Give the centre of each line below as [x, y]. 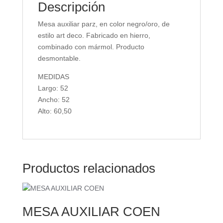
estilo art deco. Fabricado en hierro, [94, 35]
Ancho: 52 [54, 99]
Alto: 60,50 [55, 111]
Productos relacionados [89, 168]
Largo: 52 [53, 88]
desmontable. [59, 58]
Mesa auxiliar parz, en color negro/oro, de [104, 24]
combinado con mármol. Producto [91, 47]
